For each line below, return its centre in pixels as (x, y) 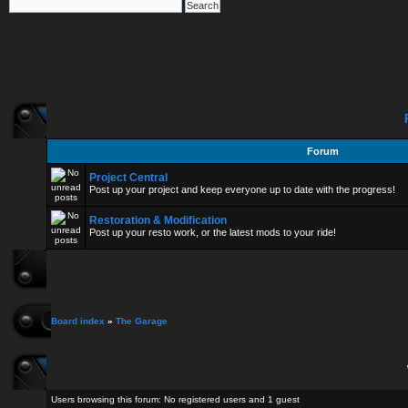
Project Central (128, 178)
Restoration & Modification (158, 220)
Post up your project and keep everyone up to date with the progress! (242, 189)
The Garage (142, 321)
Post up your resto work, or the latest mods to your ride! (213, 232)
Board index (78, 321)
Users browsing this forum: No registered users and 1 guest (175, 399)
